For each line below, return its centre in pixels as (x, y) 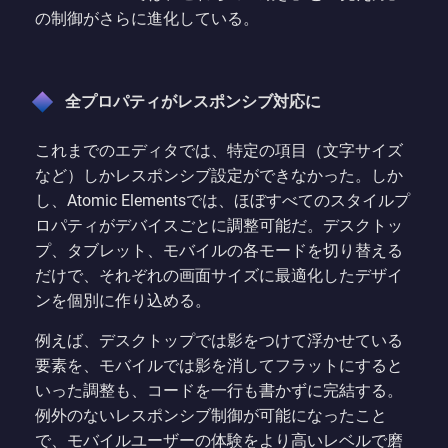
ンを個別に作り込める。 (123, 301)
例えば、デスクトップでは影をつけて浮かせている (219, 341)
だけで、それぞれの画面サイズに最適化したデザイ (219, 276)
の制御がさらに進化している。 (147, 19)
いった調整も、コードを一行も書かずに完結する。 (219, 391)
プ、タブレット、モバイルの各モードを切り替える (219, 251)
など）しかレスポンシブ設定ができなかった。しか (219, 176)
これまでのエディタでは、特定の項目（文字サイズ (219, 151)
